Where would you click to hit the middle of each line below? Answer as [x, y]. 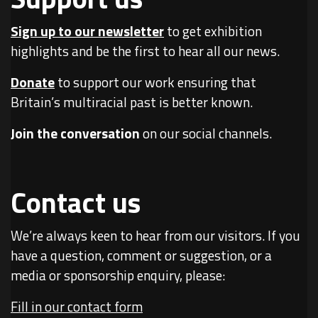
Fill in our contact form [77, 306]
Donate [33, 82]
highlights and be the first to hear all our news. [145, 51]
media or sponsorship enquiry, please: [118, 275]
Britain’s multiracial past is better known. [132, 102]
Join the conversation [77, 133]
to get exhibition [213, 31]
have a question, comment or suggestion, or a [141, 255]
